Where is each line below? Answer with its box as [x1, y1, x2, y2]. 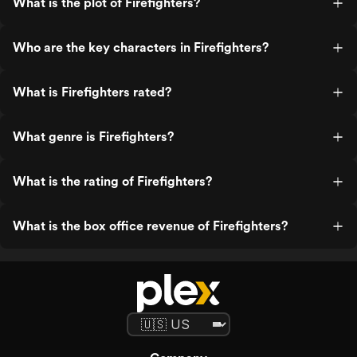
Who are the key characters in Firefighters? [13, 40, 269, 55]
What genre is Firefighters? [13, 129, 174, 144]
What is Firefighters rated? [13, 84, 171, 100]
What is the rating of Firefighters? [13, 174, 212, 189]
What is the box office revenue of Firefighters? [13, 218, 288, 233]
